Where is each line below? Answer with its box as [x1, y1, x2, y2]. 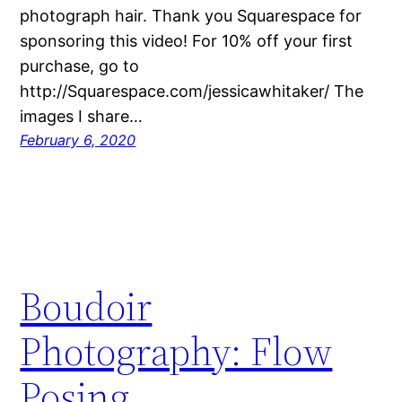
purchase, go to [20, 56, 140, 75]
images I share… [20, 106, 144, 126]
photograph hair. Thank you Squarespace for [20, 5, 363, 25]
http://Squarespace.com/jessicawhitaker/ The [20, 81, 364, 100]
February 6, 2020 [20, 130, 136, 149]
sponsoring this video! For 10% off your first [20, 31, 354, 50]
